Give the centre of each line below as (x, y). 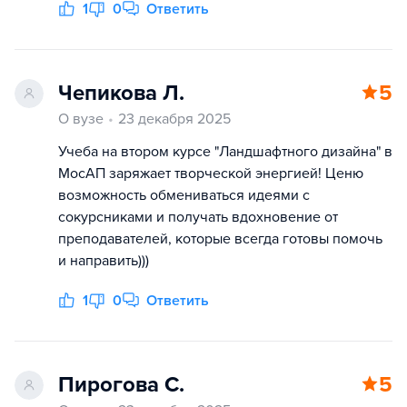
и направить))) (104, 261)
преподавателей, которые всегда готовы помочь (220, 239)
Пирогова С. (121, 385)
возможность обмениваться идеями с (184, 195)
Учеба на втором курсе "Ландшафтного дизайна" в (225, 152)
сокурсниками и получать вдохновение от (198, 217)
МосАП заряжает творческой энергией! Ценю (211, 174)
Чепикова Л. (121, 93)
